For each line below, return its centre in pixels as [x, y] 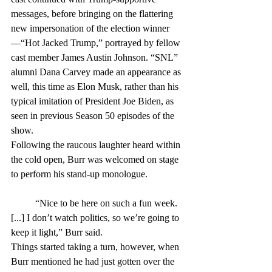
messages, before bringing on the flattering [93, 14]
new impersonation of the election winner [90, 29]
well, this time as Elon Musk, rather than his [96, 87]
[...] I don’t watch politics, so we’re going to [96, 218]
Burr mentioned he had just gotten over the [94, 262]
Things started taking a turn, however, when [96, 247]
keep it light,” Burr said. [57, 233]
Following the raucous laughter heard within [97, 145]
